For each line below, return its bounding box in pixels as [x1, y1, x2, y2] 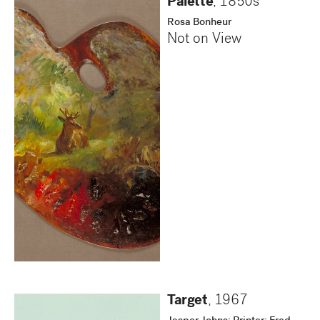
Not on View [167, 33, 241, 48]
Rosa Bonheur [167, 17, 231, 29]
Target [167, 294, 208, 309]
